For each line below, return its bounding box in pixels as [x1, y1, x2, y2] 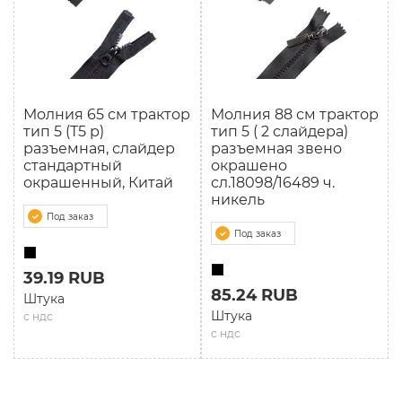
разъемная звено [211, 140, 342, 157]
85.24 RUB [211, 285, 298, 305]
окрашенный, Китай [23, 174, 173, 191]
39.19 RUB [23, 268, 105, 288]
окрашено [211, 157, 287, 174]
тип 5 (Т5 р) [23, 123, 104, 140]
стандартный [23, 157, 122, 174]
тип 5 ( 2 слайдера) [211, 123, 348, 140]
